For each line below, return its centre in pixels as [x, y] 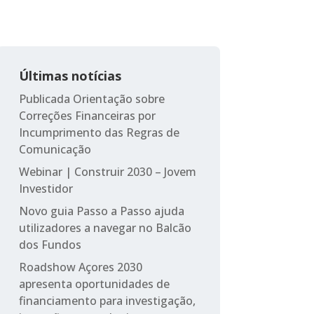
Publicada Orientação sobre [91, 98]
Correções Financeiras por [87, 115]
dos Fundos [50, 244]
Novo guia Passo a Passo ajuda [101, 211]
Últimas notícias [70, 75]
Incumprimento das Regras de [99, 132]
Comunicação [55, 149]
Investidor [46, 188]
